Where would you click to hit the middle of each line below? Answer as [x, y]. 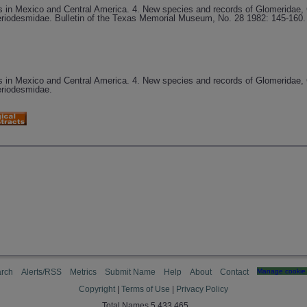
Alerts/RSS [41, 272]
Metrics [83, 272]
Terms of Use [146, 289]
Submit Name [130, 272]
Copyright [97, 289]
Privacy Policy [202, 289]
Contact [234, 272]
